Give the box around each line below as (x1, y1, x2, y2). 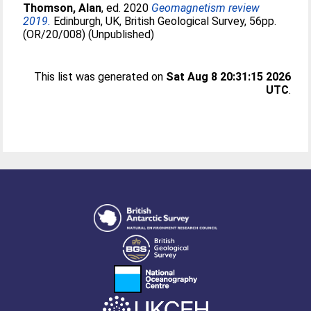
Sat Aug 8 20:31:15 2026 (165, 70, 291, 83)
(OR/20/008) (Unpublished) (23, 28, 155, 41)
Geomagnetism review (151, 1, 260, 15)
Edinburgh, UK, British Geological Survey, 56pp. (51, 15, 277, 28)
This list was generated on (33, 70, 166, 83)
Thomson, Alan (23, 1, 102, 15)
